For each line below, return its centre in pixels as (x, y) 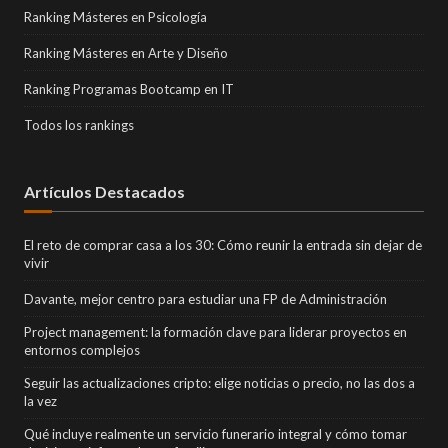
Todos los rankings (79, 124)
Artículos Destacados (104, 191)
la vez (40, 400)
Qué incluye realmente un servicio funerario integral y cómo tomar (215, 433)
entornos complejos (82, 349)
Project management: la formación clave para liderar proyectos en (215, 331)
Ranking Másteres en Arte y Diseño (126, 52)
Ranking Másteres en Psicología (115, 16)
